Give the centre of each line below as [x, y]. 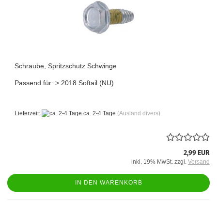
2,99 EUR [197, 153]
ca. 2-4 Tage [99, 113]
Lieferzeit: [28, 113]
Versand [199, 162]
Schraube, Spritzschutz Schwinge [66, 66]
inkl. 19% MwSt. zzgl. [160, 162]
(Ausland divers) [139, 113]
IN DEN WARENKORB [108, 182]
